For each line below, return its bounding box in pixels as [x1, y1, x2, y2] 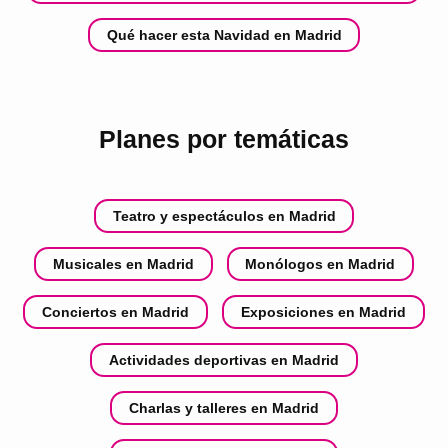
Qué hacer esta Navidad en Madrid [106, 26, 342, 43]
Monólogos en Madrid [245, 255, 396, 272]
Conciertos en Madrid [42, 303, 190, 320]
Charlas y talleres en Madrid [129, 399, 319, 416]
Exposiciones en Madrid [240, 303, 406, 320]
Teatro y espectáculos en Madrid [112, 207, 336, 224]
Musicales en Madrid [52, 255, 194, 272]
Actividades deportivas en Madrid [109, 351, 339, 368]
